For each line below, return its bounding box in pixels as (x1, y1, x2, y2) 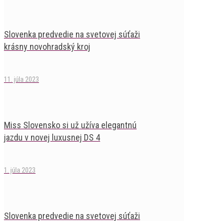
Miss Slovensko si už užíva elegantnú (4, 120, 137, 131)
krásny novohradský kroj (4, 41, 90, 52)
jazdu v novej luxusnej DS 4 (4, 132, 100, 143)
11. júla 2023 (4, 75, 39, 84)
